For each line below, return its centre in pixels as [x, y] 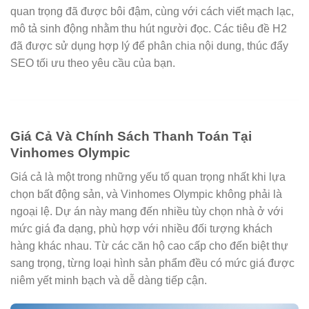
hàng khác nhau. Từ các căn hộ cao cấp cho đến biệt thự [149, 246]
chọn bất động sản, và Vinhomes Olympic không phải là [146, 194]
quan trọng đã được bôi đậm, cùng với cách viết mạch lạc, [152, 12]
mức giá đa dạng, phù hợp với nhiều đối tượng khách [141, 228]
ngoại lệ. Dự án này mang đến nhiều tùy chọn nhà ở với [147, 211]
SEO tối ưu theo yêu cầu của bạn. [93, 63]
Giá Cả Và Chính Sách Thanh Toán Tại [131, 137]
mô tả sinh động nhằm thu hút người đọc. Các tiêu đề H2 [149, 29]
